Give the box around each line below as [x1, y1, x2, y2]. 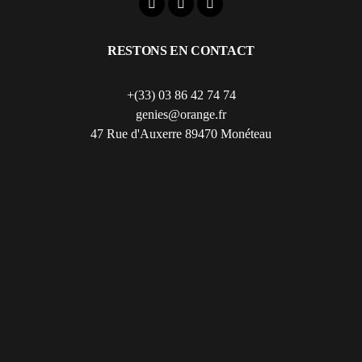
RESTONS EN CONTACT [107, 43, 255, 57]
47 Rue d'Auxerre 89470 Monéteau [90, 126, 271, 141]
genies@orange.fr [136, 107, 226, 121]
